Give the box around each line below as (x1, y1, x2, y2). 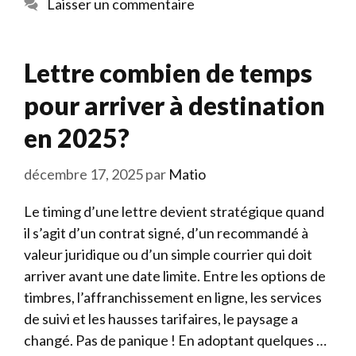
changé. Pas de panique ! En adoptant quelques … (24, 331, 327, 349)
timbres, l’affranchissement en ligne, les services (24, 288, 322, 306)
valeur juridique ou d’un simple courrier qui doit (24, 245, 312, 263)
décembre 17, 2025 (24, 164, 143, 183)
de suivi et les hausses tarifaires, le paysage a (24, 309, 298, 327)
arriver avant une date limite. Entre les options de (24, 266, 326, 284)
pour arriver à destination (24, 89, 325, 121)
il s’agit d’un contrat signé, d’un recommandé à (24, 223, 308, 242)
